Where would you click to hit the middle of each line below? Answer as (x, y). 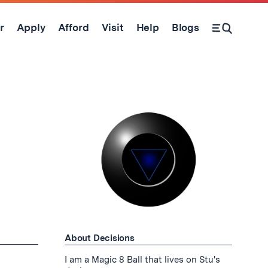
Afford (73, 27)
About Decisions (100, 238)
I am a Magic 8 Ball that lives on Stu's (142, 260)
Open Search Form (234, 33)
